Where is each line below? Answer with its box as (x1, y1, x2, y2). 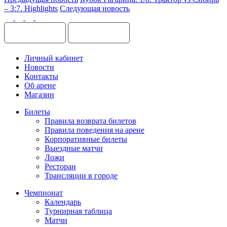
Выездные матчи (45, 143, 103, 153)
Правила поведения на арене (45, 125, 144, 134)
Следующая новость (60, 4, 130, 13)
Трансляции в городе (45, 171, 118, 180)
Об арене (24, 81, 56, 90)
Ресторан (45, 162, 76, 171)
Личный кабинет (24, 53, 83, 62)
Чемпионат (24, 188, 63, 197)
